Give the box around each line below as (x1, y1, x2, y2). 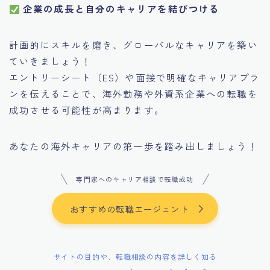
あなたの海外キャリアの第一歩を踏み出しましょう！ (9, 139, 258, 153)
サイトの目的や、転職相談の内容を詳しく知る (53, 251, 217, 262)
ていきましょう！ (9, 54, 92, 68)
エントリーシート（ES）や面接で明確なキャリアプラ (9, 71, 260, 84)
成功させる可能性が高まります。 (9, 103, 165, 117)
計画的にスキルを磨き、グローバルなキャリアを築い (9, 38, 258, 52)
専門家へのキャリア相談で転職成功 (76, 174, 194, 184)
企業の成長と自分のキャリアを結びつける (22, 2, 220, 16)
